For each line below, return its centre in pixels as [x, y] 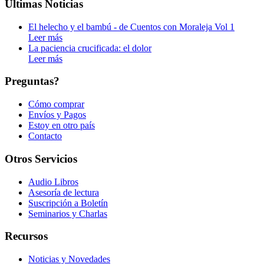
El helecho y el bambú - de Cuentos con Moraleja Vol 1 [131, 27]
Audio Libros [53, 181]
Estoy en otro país [62, 126]
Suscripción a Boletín [68, 203]
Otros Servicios [41, 159]
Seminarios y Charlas [68, 213]
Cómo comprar [56, 104]
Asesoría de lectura [64, 192]
